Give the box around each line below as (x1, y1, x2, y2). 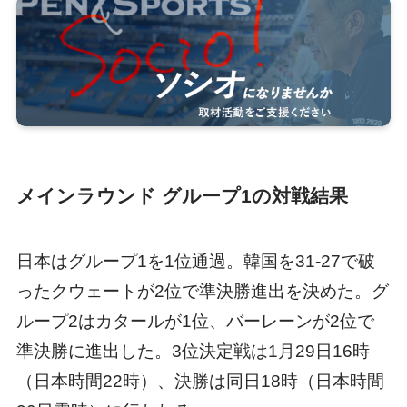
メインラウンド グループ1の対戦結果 (15, 184, 348, 206)
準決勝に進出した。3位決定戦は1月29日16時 (15, 341, 370, 361)
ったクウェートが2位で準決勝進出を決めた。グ (15, 281, 389, 301)
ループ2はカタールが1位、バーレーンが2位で (15, 311, 374, 331)
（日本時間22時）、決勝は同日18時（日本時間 (15, 371, 384, 391)
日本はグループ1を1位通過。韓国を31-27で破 (15, 251, 375, 271)
